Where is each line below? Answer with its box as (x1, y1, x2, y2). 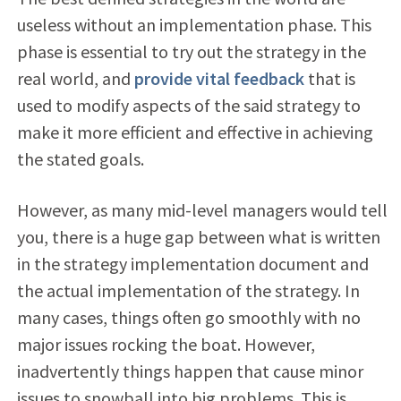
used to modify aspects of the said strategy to (16, 93, 361, 116)
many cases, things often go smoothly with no (16, 305, 361, 328)
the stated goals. (16, 147, 144, 170)
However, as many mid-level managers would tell (16, 198, 388, 221)
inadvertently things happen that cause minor (16, 359, 363, 382)
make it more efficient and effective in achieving (16, 120, 373, 143)
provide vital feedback (133, 66, 304, 90)
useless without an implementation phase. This (16, 13, 371, 36)
